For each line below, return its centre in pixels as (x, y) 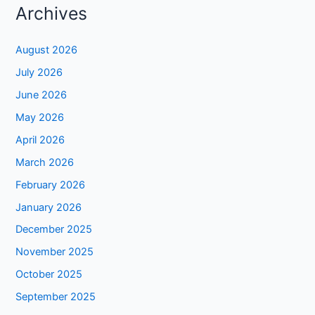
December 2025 (54, 230)
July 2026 (39, 72)
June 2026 (41, 95)
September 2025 (56, 297)
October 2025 (49, 275)
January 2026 (49, 207)
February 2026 (51, 185)
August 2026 (47, 50)
